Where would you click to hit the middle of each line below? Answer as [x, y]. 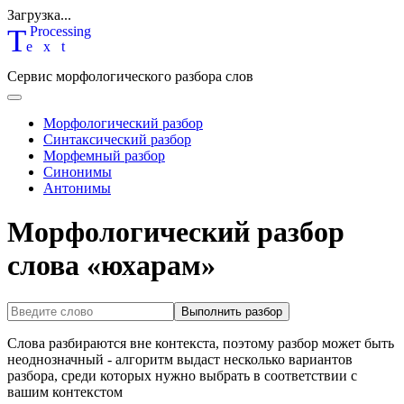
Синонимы [78, 172]
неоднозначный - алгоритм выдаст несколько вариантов [180, 359]
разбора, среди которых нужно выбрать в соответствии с [182, 375]
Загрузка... [39, 15]
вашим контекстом [65, 391]
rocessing [64, 31]
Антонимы [77, 188]
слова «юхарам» [111, 266]
